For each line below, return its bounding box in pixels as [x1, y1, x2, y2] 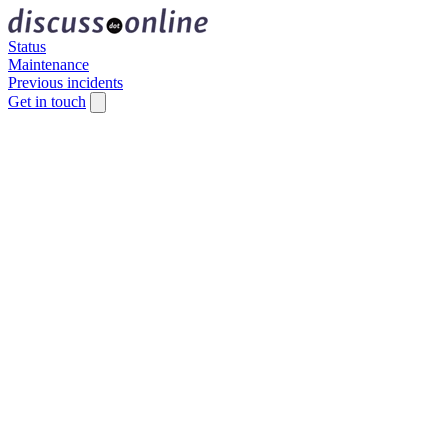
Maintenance [8, 56, 89, 73]
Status [8, 38, 46, 55]
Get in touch [8, 93, 86, 110]
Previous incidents [8, 74, 123, 91]
